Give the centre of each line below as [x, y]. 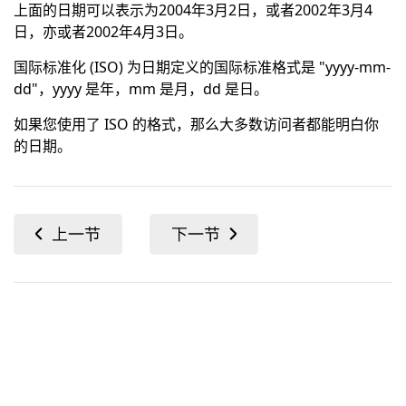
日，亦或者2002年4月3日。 [103, 32]
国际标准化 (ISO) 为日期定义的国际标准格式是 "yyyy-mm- [202, 67]
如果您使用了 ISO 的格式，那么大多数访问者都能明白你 [196, 124]
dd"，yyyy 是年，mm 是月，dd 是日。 [141, 89]
